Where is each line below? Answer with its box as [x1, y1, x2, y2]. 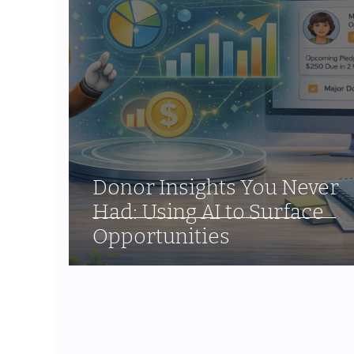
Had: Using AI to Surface [92, 200, 325, 225]
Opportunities [92, 224, 231, 250]
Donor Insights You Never [92, 175, 340, 201]
